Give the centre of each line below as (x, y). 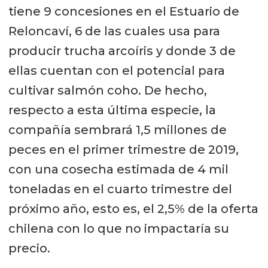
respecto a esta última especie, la (112, 110)
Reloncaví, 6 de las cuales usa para (114, 31)
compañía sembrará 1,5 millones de (117, 130)
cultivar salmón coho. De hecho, (107, 91)
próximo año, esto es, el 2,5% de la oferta (133, 209)
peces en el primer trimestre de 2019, (123, 150)
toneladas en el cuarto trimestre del (120, 189)
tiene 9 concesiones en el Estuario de (124, 12)
